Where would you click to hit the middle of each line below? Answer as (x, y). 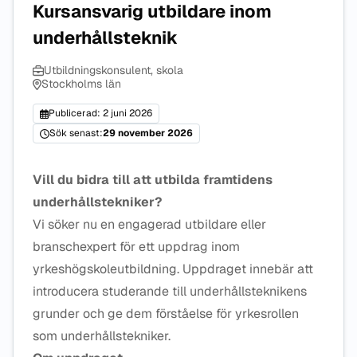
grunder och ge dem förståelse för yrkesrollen (166, 314)
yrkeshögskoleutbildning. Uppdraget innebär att (173, 269)
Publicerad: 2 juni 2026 (100, 113)
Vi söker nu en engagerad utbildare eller (149, 224)
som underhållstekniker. (102, 336)
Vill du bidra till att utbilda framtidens (153, 180)
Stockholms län (81, 84)
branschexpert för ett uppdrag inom (136, 247)
